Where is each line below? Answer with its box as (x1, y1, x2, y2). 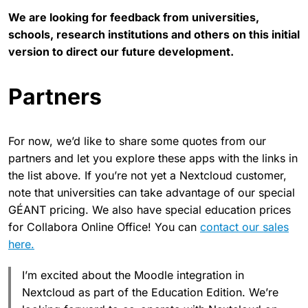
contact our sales (200, 219, 289, 234)
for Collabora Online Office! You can (8, 219, 200, 234)
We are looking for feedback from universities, (8, 10, 259, 24)
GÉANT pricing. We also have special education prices (8, 202, 291, 217)
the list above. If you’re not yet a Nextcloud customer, (8, 168, 287, 182)
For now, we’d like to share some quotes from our (8, 133, 266, 148)
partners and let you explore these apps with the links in (8, 151, 298, 165)
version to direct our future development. (8, 44, 234, 58)
